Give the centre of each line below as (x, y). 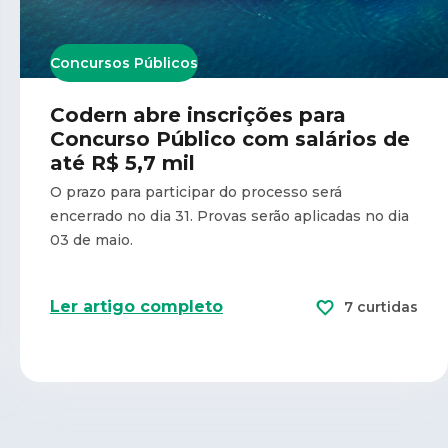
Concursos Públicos (124, 62)
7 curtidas (381, 306)
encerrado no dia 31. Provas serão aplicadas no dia (229, 215)
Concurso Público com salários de (230, 138)
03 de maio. (93, 239)
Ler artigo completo (136, 306)
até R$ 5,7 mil (122, 162)
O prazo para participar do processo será (196, 191)
